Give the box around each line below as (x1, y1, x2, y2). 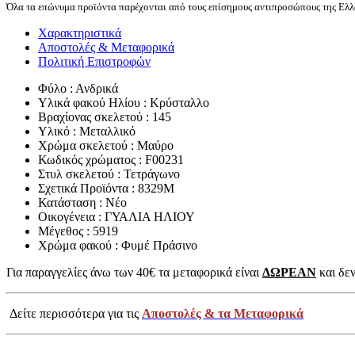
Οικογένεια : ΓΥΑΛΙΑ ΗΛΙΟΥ (38, 209, 195, 223)
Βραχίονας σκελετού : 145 (38, 109, 171, 124)
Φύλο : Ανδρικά (38, 81, 118, 95)
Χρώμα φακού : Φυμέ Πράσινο (38, 238, 197, 252)
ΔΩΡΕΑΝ (262, 265, 316, 279)
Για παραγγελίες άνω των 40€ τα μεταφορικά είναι (6, 265, 262, 279)
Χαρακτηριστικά (38, 25, 121, 40)
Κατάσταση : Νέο (38, 195, 127, 209)
